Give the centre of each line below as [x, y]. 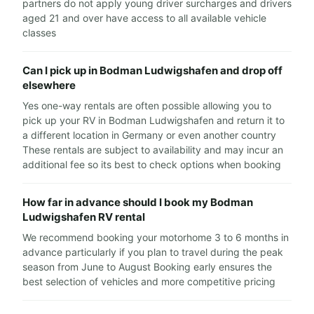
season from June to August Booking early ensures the [147, 267]
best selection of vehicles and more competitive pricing [149, 281]
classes [39, 33]
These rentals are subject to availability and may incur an [153, 150]
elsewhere [49, 85]
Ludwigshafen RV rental [84, 217]
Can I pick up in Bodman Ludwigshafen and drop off [152, 70]
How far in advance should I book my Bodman [138, 202]
